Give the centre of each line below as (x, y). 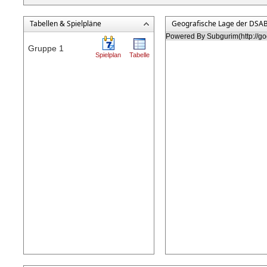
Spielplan (108, 55)
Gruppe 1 (46, 48)
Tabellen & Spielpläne (66, 24)
